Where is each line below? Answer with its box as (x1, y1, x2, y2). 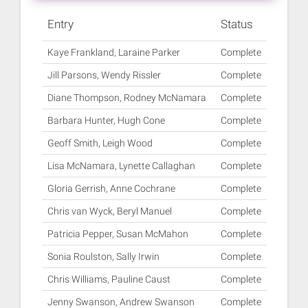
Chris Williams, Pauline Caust (47, 274, 170, 285)
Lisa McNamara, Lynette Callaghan (47, 160, 195, 171)
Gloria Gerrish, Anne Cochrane (47, 183, 175, 194)
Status (220, 17, 253, 31)
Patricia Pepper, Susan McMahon (47, 228, 188, 239)
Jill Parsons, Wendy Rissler (47, 69, 161, 80)
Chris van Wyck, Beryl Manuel (47, 206, 172, 217)
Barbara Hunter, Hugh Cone (47, 115, 165, 126)
